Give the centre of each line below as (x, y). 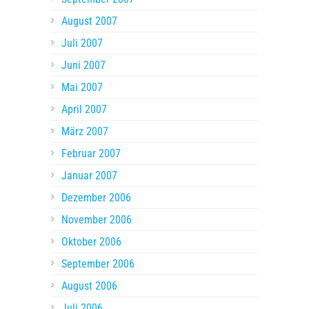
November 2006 (97, 220)
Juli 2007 (82, 43)
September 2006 (98, 264)
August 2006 (89, 286)
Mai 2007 (82, 88)
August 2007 (89, 21)
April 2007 (84, 110)
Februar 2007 (91, 154)
